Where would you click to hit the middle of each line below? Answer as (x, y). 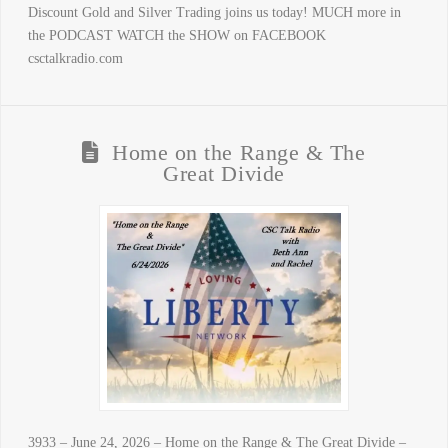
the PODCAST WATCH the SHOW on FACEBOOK (176, 36)
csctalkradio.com (75, 59)
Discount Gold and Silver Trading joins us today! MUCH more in (214, 13)
